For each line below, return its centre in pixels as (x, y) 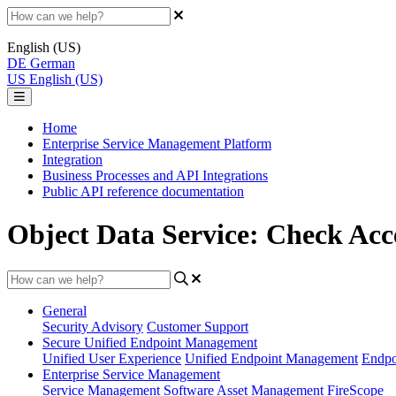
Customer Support (198, 326)
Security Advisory (93, 326)
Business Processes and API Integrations (155, 175)
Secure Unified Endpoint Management (150, 342)
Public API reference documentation (143, 191)
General (65, 310)
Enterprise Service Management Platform (157, 144)
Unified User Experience (112, 358)
